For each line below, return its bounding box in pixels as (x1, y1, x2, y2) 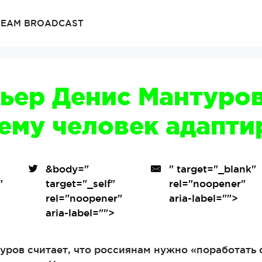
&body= (46, 163, 85, 175)
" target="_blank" (168, 163, 256, 175)
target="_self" (46, 178, 116, 189)
